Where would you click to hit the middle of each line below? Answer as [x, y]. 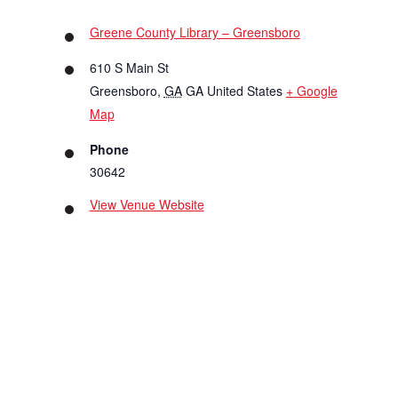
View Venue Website [147, 205]
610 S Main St [129, 68]
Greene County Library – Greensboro [195, 32]
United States [244, 91]
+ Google [311, 91]
